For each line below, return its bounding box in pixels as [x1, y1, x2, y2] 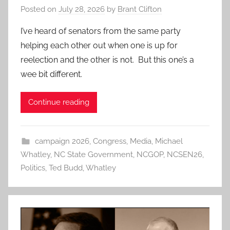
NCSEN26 [167, 149, 202, 159]
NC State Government [54, 149, 133, 159]
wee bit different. [21, 69, 82, 79]
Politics [21, 163, 45, 172]
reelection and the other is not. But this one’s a [21, 54, 194, 65]
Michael [155, 136, 183, 146]
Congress [92, 136, 126, 146]
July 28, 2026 [59, 4, 105, 14]
